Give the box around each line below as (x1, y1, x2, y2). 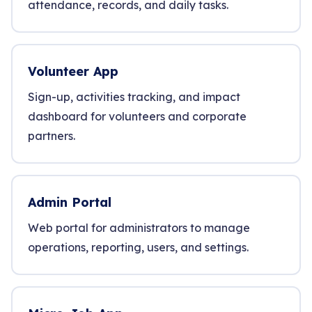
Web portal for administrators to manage (28, 221, 250, 235)
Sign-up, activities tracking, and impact (28, 90, 240, 104)
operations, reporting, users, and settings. (28, 240, 249, 254)
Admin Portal (28, 194, 111, 210)
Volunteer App (28, 63, 118, 79)
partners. (28, 129, 75, 143)
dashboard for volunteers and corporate (28, 109, 247, 123)
